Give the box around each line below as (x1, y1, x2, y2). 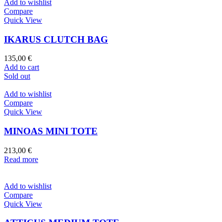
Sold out (4, 72, 30, 81)
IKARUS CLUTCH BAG (4, 34, 108, 45)
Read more (4, 155, 38, 164)
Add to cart (4, 63, 39, 72)
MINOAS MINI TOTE (4, 126, 98, 137)
